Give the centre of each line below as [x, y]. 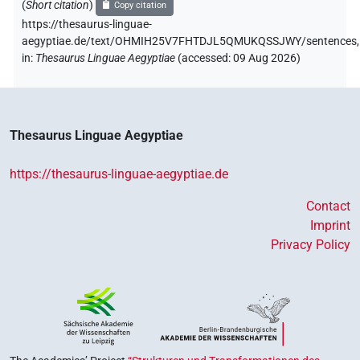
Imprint [330, 225]
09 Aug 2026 [265, 58]
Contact [328, 206]
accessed [205, 58]
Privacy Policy [311, 244]
